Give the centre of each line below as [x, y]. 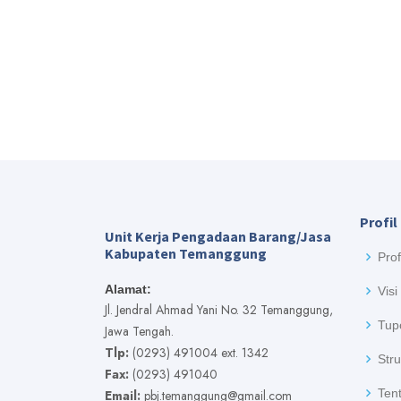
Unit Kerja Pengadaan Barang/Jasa [218, 236]
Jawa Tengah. [139, 331]
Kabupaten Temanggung [186, 253]
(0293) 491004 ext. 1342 [199, 353]
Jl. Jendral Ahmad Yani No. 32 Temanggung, [219, 310]
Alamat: [128, 289]
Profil [379, 222]
